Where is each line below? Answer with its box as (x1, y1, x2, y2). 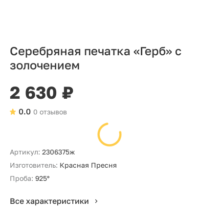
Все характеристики (10, 196, 89, 206)
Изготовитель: (10, 161, 58, 169)
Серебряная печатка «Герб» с (10, 44, 181, 58)
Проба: (10, 174, 33, 182)
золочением (10, 58, 80, 72)
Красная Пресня (60, 161, 117, 169)
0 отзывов (33, 108, 67, 116)
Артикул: (10, 148, 40, 156)
